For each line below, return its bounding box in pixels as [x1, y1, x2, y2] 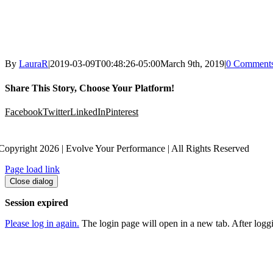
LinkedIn [70, 106, 105, 117]
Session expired [5, 197, 68, 208]
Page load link [5, 163, 60, 174]
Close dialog [10, 176, 53, 186]
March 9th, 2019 [160, 58, 224, 69]
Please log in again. [5, 218, 79, 229]
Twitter [43, 106, 70, 117]
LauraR [19, 58, 48, 69]
